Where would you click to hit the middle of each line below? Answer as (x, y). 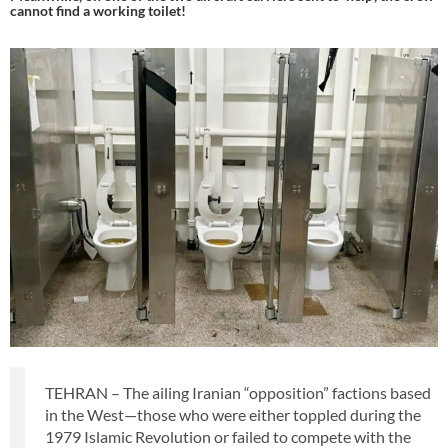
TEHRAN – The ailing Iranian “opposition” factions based (238, 393)
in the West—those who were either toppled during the (233, 415)
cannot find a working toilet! (98, 10)
